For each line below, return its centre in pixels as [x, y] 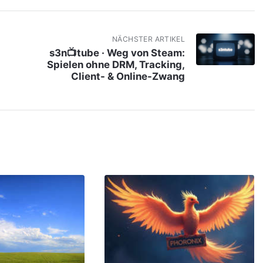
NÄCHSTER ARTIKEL [149, 39]
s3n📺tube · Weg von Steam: [117, 53]
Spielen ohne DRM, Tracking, [116, 65]
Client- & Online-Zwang [128, 77]
